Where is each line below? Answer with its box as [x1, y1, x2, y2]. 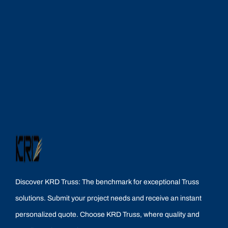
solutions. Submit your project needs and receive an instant [15, 194, 202, 202]
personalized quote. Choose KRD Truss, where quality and [15, 210, 199, 218]
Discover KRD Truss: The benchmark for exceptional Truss [15, 178, 199, 186]
